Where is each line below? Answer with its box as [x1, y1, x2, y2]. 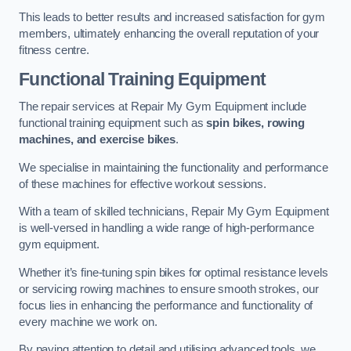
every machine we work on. [19, 315, 157, 328]
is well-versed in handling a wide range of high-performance [19, 222, 314, 235]
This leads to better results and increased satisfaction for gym [19, 11, 325, 24]
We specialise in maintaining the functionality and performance [19, 161, 328, 174]
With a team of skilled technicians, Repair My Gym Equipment [19, 205, 329, 219]
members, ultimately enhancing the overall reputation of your [19, 27, 320, 41]
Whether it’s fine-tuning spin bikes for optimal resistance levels [19, 266, 328, 279]
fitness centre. [19, 44, 89, 57]
